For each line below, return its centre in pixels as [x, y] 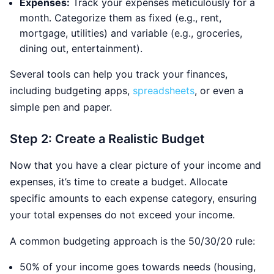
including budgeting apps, [71, 90]
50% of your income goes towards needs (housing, [138, 266]
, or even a [219, 90]
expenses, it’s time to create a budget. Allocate [119, 181]
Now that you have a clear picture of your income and [135, 165]
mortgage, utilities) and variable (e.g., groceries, [131, 33]
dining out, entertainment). [81, 48]
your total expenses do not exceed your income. [122, 214]
